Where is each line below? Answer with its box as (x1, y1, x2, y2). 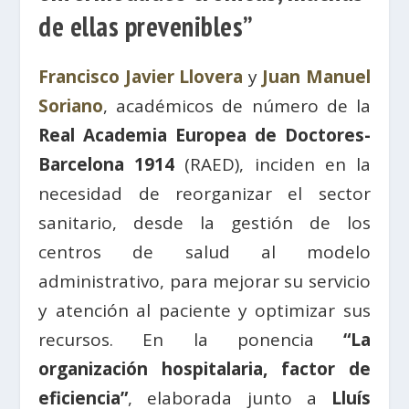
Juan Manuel (262, 65, 371, 89)
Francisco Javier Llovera (38, 65, 244, 89)
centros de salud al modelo (38, 240, 371, 264)
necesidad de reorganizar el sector (38, 182, 371, 205)
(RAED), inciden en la (174, 152, 371, 176)
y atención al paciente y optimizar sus (38, 299, 371, 322)
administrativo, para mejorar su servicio (38, 269, 371, 293)
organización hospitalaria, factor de (38, 357, 371, 381)
